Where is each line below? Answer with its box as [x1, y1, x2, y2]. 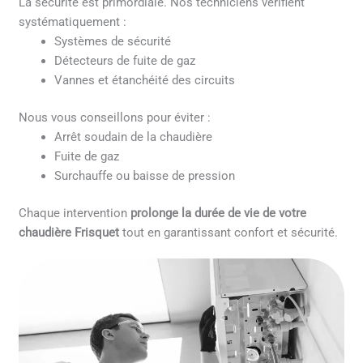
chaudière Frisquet [19, 225, 120, 241]
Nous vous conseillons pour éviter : [19, 110, 211, 126]
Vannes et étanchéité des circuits [54, 73, 236, 88]
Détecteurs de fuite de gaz [54, 53, 196, 69]
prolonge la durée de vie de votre [130, 206, 307, 221]
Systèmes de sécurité [54, 34, 172, 49]
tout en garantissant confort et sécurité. [119, 225, 339, 241]
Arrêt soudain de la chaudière [54, 130, 213, 145]
